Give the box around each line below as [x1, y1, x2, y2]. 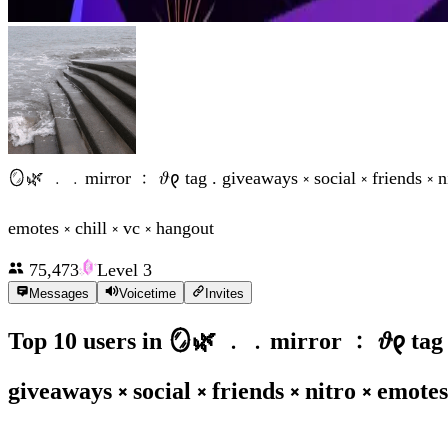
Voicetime [118, 285, 176, 301]
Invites [204, 285, 244, 301]
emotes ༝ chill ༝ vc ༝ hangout [8, 218, 214, 239]
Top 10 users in [8, 328, 168, 355]
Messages [29, 285, 90, 301]
